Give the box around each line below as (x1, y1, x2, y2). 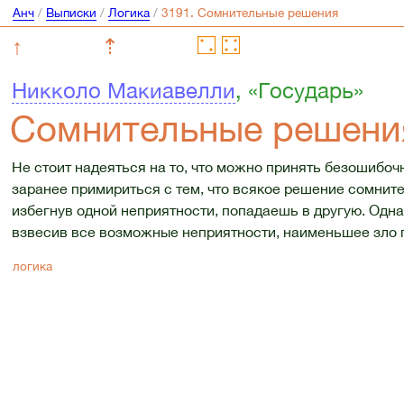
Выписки (45, 5, 96, 21)
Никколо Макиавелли (11, 78, 235, 104)
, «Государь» (234, 78, 363, 104)
